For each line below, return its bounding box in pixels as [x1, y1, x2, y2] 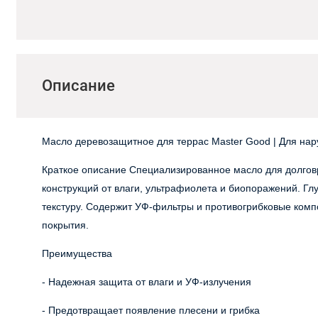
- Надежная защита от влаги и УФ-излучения [42, 275, 252, 287]
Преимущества [42, 247, 113, 259]
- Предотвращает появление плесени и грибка [42, 304, 261, 316]
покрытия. [42, 219, 89, 231]
